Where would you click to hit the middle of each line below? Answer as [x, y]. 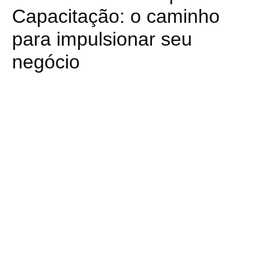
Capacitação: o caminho [116, 16]
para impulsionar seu [102, 39]
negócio [46, 62]
